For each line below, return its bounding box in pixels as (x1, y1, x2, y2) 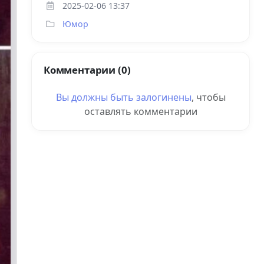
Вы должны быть (55, 91, 136, 104)
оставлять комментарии (84, 105, 197, 118)
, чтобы (191, 91, 226, 104)
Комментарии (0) (44, 63, 131, 77)
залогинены (136, 91, 192, 104)
